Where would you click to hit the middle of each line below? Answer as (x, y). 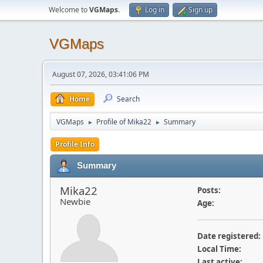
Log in (155, 10)
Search (128, 99)
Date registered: (229, 236)
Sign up (200, 10)
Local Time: (219, 249)
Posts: (209, 190)
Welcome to (69, 10)
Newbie (75, 201)
